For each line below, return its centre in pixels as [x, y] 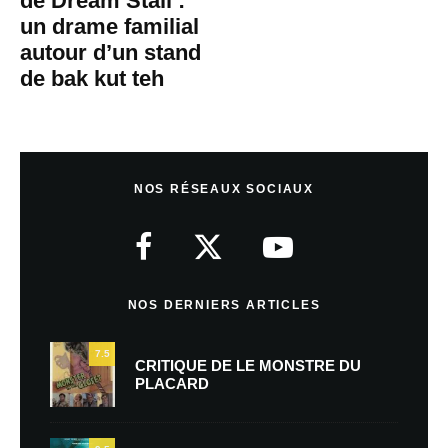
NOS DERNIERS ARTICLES [224, 305]
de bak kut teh [92, 78]
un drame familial [109, 26]
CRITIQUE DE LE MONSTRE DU [248, 365]
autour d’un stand [110, 52]
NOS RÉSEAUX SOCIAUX [224, 189]
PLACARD [172, 383]
